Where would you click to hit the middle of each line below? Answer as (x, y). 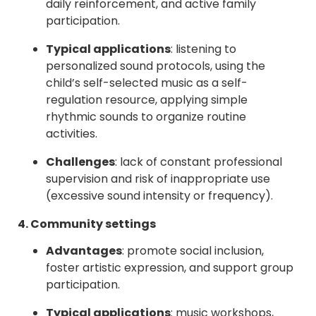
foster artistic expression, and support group (170, 268)
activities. (72, 133)
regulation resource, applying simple (147, 99)
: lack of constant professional (199, 162)
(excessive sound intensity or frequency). (159, 195)
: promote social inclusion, (193, 251)
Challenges (80, 162)
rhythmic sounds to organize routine (146, 116)
